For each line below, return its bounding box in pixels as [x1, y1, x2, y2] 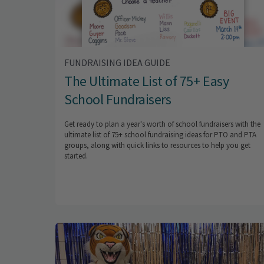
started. [64, 150, 88, 161]
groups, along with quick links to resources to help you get [64, 140, 250, 150]
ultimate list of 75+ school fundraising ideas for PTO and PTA [64, 129, 256, 140]
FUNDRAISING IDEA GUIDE [64, 56, 170, 68]
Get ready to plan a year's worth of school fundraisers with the [64, 118, 260, 129]
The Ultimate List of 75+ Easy [64, 71, 229, 90]
